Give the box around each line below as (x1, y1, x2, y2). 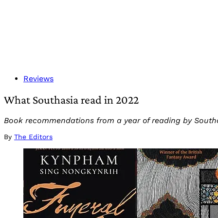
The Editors (14, 132, 53, 141)
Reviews (23, 74, 54, 83)
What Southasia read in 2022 (4, 92, 139, 106)
